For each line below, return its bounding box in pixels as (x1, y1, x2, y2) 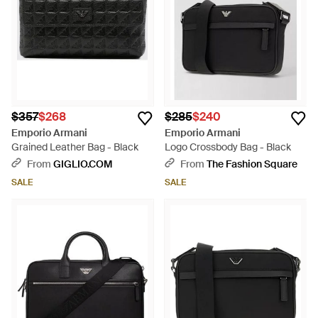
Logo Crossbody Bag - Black (165, 141, 291, 153)
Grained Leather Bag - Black (11, 141, 138, 153)
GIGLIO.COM (53, 158, 112, 170)
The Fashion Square (207, 158, 297, 170)
